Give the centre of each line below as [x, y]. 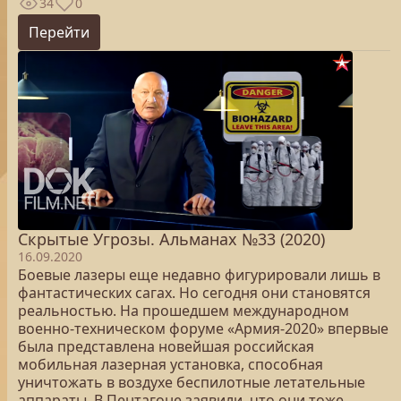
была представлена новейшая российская [166, 346]
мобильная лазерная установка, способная [171, 364]
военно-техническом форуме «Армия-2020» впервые [203, 328]
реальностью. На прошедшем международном [183, 311]
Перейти [59, 32]
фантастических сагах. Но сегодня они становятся [194, 293]
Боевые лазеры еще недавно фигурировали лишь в [199, 275]
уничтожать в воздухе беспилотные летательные [192, 382]
